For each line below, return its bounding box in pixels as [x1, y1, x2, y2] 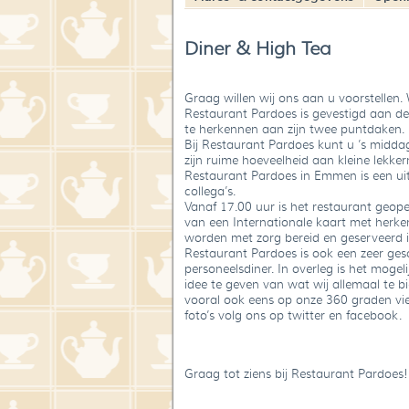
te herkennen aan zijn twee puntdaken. [184, 121, 404, 138]
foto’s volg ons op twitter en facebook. [184, 308, 402, 324]
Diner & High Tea [184, 37, 330, 61]
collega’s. [184, 184, 236, 200]
